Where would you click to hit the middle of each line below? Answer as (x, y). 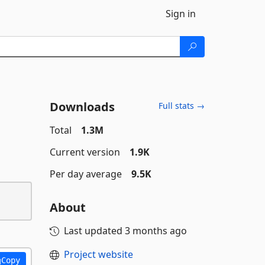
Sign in (181, 14)
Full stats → (182, 106)
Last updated (94, 231)
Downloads (82, 107)
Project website (98, 254)
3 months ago (156, 231)
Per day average (85, 174)
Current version (85, 152)
